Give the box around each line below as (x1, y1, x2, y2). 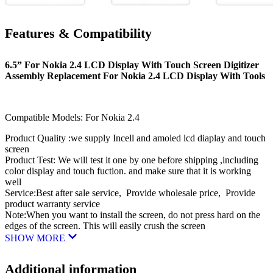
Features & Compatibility (5, 26, 152, 41)
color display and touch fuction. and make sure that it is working (5, 165, 251, 176)
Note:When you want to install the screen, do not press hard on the (5, 209, 260, 220)
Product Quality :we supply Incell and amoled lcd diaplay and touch (5, 132, 266, 143)
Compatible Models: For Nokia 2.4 (5, 112, 140, 122)
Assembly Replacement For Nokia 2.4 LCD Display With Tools (5, 70, 265, 81)
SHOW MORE (5, 232, 68, 243)
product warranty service (5, 198, 100, 209)
